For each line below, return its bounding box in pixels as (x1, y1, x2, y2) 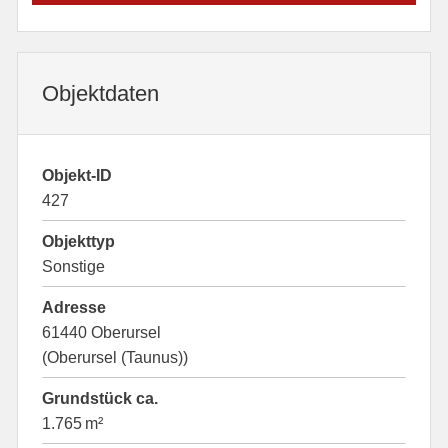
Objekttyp (42, 233, 116, 250)
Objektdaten (42, 81, 160, 106)
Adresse (42, 299, 107, 316)
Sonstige (42, 258, 106, 275)
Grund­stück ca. (42, 390, 159, 407)
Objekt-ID (42, 167, 113, 184)
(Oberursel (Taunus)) (42, 349, 189, 366)
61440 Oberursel (42, 324, 162, 341)
